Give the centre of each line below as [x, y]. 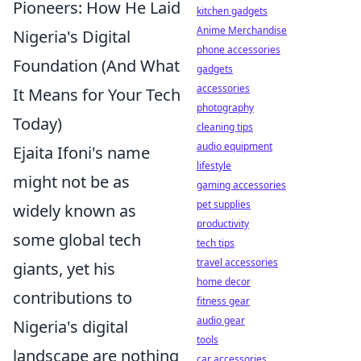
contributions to [73, 298]
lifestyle [214, 166]
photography [225, 108]
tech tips [216, 243]
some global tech [77, 240]
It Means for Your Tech [97, 95]
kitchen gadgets [232, 11]
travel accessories [237, 262]
